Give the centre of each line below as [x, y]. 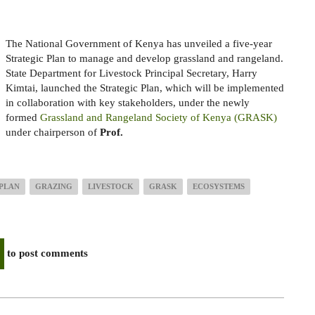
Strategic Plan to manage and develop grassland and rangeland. [144, 58]
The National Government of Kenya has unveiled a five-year [139, 43]
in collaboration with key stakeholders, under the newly [128, 102]
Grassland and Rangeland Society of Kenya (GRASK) [159, 117]
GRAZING [54, 187]
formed [23, 117]
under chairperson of [53, 132]
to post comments [46, 253]
